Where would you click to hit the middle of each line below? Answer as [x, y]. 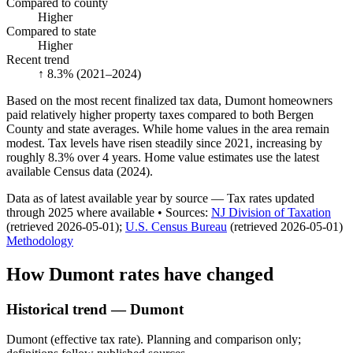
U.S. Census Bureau [176, 226]
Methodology [40, 240]
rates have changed [194, 274]
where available [114, 212]
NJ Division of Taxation [271, 212]
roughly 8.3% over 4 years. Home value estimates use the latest [163, 157]
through [27, 212]
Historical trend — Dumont [95, 309]
